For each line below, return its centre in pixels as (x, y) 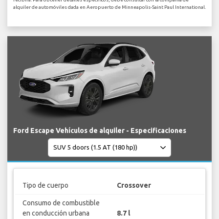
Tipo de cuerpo (45, 186)
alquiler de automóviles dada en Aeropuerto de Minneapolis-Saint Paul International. (109, 7)
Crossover (134, 186)
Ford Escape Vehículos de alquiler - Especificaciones (100, 130)
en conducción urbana (56, 213)
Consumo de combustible (61, 203)
